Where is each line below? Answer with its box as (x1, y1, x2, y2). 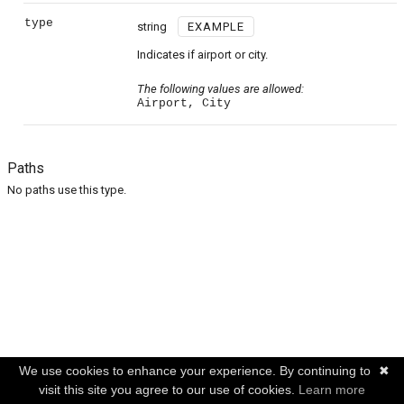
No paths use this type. (7, 183, 126, 197)
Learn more (298, 382, 365, 397)
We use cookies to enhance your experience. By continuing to (18, 363, 371, 378)
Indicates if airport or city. (137, 48, 268, 61)
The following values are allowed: (137, 82, 304, 96)
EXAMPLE (188, 20, 244, 33)
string (137, 20, 167, 33)
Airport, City (137, 96, 231, 110)
